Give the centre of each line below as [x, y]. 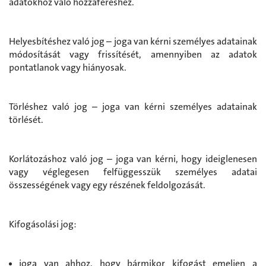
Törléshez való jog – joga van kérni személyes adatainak [133, 106]
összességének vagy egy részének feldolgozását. [107, 185]
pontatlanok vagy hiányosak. [68, 67]
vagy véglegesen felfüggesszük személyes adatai [133, 172]
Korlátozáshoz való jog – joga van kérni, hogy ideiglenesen [133, 159]
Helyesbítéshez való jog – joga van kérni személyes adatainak [133, 41]
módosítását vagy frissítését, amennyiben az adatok [133, 54]
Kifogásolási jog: [43, 224]
